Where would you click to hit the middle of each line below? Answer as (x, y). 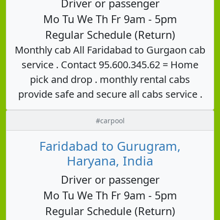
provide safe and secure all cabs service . (110, 94)
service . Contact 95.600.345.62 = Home (110, 64)
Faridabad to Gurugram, (110, 146)
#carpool (110, 120)
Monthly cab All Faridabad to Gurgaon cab (110, 50)
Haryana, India (110, 160)
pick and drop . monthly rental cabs (110, 79)
